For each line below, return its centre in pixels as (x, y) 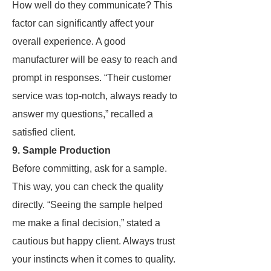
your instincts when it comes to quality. (94, 259)
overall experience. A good (69, 41)
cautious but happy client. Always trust (93, 241)
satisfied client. (44, 132)
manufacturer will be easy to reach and (95, 60)
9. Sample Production (61, 150)
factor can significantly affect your (83, 23)
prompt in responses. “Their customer (92, 78)
